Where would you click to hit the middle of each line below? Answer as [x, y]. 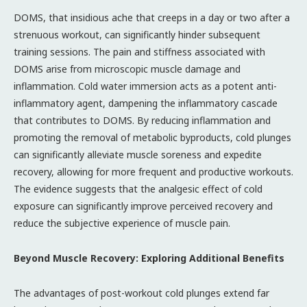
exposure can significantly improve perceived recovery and [143, 206]
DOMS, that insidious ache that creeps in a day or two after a [152, 17]
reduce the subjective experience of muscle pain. [122, 223]
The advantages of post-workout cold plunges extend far [142, 293]
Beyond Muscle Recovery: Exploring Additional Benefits [149, 258]
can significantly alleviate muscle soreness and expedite [138, 154]
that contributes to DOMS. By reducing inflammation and [142, 120]
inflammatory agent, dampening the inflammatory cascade [146, 103]
